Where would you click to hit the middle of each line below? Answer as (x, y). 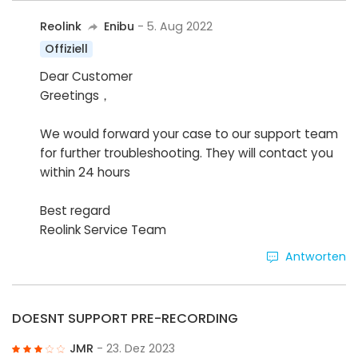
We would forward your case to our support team (189, 133)
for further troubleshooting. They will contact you (187, 153)
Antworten (316, 256)
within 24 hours (86, 172)
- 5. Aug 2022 (175, 27)
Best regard (76, 210)
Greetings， (76, 95)
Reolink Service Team (103, 229)
